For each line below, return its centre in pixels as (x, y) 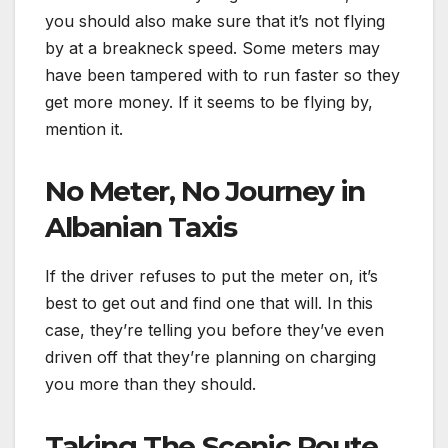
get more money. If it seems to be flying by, (209, 102)
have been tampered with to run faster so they (222, 75)
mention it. (84, 129)
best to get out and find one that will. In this (209, 302)
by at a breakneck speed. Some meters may (212, 48)
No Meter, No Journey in (205, 191)
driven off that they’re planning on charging (210, 356)
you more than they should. (150, 383)
